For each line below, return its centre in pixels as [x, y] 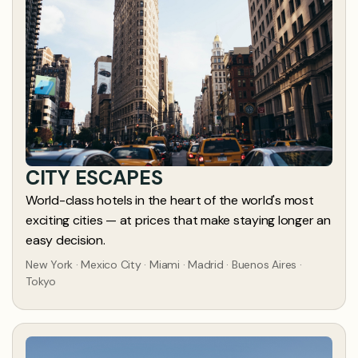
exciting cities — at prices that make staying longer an [178, 220]
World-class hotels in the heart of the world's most [170, 200]
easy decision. [66, 240]
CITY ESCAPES [94, 177]
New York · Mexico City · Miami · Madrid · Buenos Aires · [164, 264]
